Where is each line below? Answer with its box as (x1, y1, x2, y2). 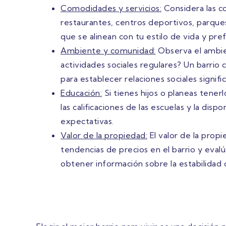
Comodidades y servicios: (61, 3, 161, 14)
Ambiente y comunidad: (61, 45, 156, 56)
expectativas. (61, 116, 114, 127)
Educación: (61, 88, 102, 98)
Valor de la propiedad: (61, 130, 147, 141)
